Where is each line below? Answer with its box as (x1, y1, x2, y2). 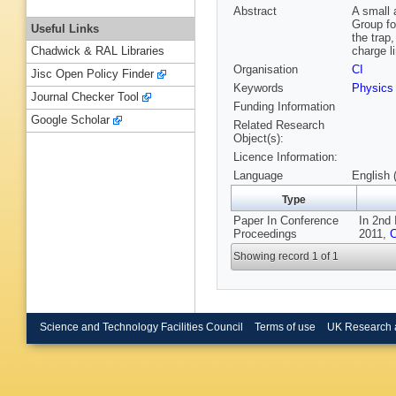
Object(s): (233, 132, 284, 146)
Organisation (233, 63, 298, 77)
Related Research (233, 118, 324, 133)
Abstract (233, 4, 277, 19)
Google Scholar (31, 113, 110, 127)
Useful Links (31, 21, 99, 35)
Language (233, 169, 283, 183)
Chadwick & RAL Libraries (31, 44, 164, 58)
